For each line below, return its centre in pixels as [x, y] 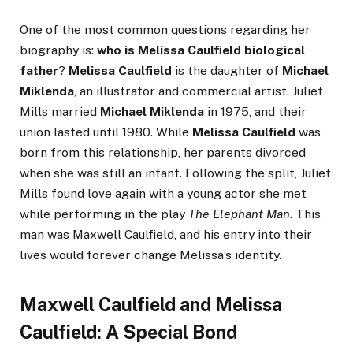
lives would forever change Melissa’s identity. [150, 255]
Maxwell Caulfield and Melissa [151, 305]
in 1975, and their [255, 112]
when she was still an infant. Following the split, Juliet [175, 173]
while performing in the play [104, 214]
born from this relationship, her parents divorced [163, 153]
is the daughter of [227, 71]
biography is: [58, 50]
